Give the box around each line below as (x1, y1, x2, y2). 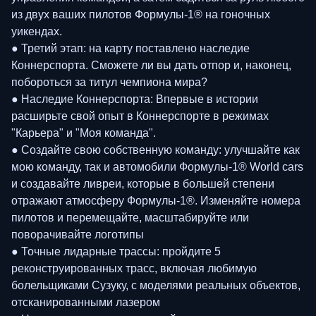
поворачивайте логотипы (11, 228, 144, 241)
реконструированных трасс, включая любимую (11, 262, 257, 274)
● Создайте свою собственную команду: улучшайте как (11, 143, 300, 156)
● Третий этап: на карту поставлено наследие (11, 42, 250, 54)
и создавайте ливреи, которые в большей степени (11, 177, 274, 190)
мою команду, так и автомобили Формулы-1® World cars (11, 160, 303, 173)
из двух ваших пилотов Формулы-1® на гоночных (11, 8, 270, 20)
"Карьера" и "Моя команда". (11, 126, 156, 139)
